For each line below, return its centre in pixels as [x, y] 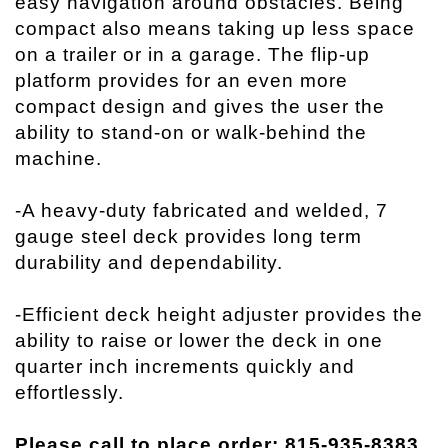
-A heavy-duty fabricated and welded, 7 [201, 211]
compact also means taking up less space [215, 29]
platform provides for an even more [181, 81]
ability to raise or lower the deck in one [199, 341]
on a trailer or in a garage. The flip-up [192, 55]
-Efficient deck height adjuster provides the [219, 315]
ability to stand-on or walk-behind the [191, 133]
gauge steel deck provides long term [188, 237]
